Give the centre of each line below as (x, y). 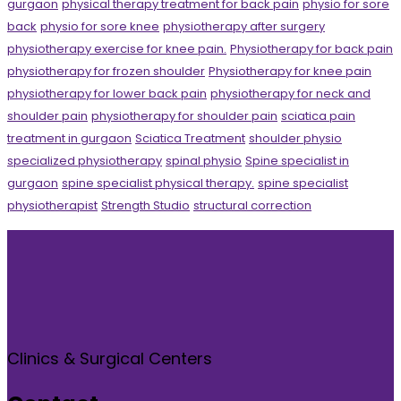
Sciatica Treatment (190, 138)
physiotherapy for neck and (290, 93)
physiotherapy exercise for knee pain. (117, 48)
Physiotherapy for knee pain (290, 71)
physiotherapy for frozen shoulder (106, 71)
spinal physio (204, 160)
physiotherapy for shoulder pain (184, 115)
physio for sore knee (100, 26)
